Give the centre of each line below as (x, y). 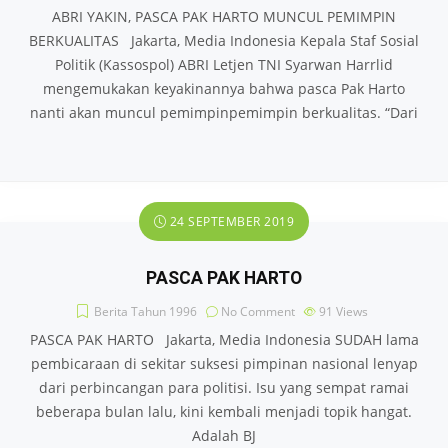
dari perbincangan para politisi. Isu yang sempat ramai (224, 387)
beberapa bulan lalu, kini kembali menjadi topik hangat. (224, 411)
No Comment (258, 311)
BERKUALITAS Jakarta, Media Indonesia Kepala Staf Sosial (224, 40)
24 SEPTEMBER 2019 (230, 221)
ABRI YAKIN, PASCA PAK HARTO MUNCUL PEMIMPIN (224, 16)
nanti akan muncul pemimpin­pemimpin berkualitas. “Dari (224, 112)
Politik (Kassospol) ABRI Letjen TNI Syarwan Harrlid (224, 64)
